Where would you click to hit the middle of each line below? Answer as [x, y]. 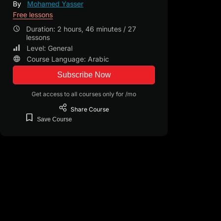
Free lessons [33, 15]
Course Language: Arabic [68, 59]
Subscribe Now [84, 75]
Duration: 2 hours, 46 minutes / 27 [81, 29]
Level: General [50, 48]
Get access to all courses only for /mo [84, 94]
